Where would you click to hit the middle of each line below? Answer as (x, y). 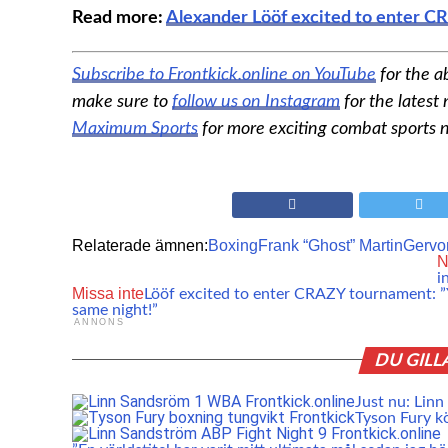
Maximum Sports (135, 128)
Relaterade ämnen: (140, 245)
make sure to (122, 101)
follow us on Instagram (256, 101)
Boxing (233, 245)
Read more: (119, 17)
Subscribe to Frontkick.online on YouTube (224, 74)
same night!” (115, 309)
